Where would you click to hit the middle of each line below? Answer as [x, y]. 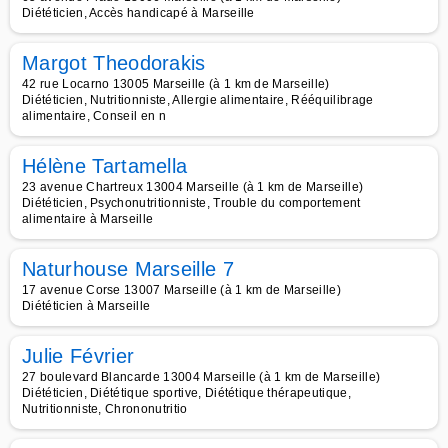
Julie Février [78, 356]
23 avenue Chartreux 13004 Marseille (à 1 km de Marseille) [193, 187]
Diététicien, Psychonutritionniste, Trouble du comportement [191, 203]
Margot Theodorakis [114, 63]
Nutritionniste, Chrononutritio [105, 409]
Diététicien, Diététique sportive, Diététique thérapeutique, [186, 393]
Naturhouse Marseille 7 [128, 269]
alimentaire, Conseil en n [94, 116]
